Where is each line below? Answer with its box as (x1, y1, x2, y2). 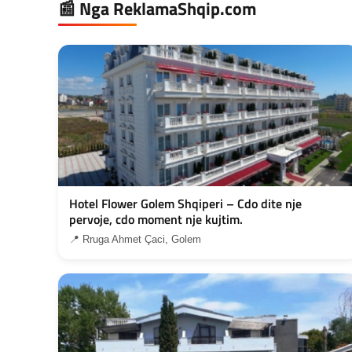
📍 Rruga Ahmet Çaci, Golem (69, 233, 201, 245)
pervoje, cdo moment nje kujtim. (69, 209, 243, 229)
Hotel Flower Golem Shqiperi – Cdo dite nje (69, 193, 302, 213)
